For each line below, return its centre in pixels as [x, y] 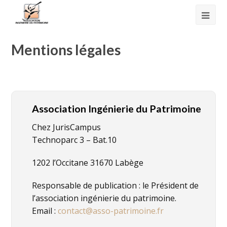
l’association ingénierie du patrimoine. [104, 198]
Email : [45, 211]
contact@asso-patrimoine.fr [111, 211]
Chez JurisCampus [67, 127]
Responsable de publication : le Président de [116, 185]
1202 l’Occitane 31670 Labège [88, 163]
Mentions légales [66, 50]
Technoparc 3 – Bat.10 [74, 140]
